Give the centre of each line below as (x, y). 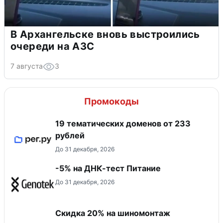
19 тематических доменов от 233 (123, 123)
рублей (70, 135)
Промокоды (111, 101)
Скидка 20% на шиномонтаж (113, 213)
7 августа (27, 66)
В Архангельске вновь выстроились (105, 34)
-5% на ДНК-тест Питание (108, 168)
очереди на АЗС (53, 46)
